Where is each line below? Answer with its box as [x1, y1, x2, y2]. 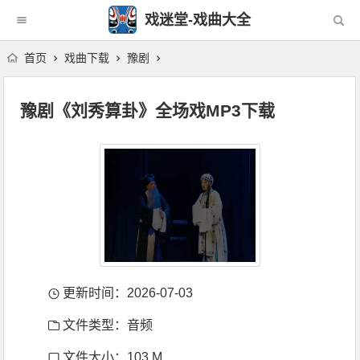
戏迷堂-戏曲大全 [141, 12, 251, 29]
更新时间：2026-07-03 [59, 286, 194, 300]
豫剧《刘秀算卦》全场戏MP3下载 [20, 101, 276, 120]
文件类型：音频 [59, 318, 153, 332]
